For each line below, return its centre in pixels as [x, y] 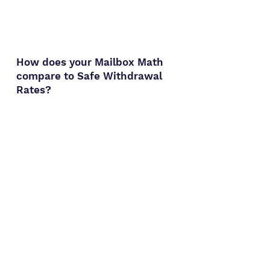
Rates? [34, 90]
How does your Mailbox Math [90, 62]
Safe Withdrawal [120, 76]
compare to [47, 76]
